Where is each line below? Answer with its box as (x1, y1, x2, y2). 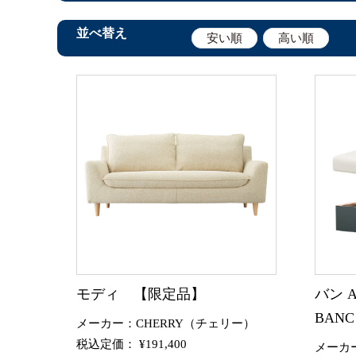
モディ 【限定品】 (76, 285, 205, 302)
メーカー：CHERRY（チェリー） (76, 316, 255, 330)
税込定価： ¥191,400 (76, 337, 187, 350)
